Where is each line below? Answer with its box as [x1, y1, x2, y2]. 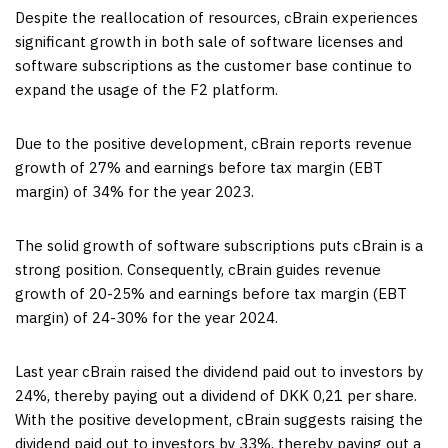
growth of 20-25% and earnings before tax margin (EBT [15, 284, 407, 303]
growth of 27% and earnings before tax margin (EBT [15, 158, 383, 177]
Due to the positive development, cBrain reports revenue [15, 134, 412, 153]
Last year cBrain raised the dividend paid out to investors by [15, 362, 423, 381]
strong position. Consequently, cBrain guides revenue [15, 260, 381, 279]
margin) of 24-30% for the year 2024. [15, 308, 278, 327]
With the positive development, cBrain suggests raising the [15, 410, 423, 429]
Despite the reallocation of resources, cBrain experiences [15, 8, 418, 27]
